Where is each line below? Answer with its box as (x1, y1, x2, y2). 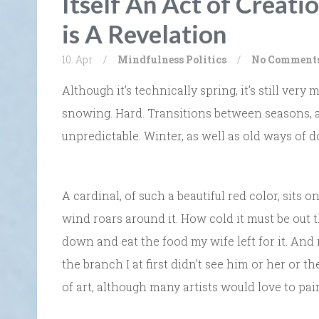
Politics (186, 52, 226, 66)
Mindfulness (117, 52, 184, 66)
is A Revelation (62, 18, 226, 48)
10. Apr (62, 52, 93, 66)
